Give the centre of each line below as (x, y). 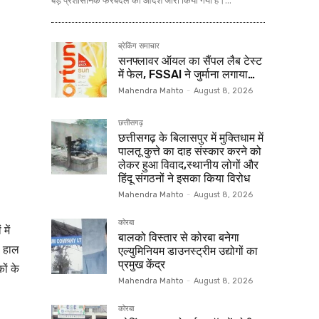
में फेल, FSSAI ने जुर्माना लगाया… (187, 75)
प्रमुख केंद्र (142, 265)
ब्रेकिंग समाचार (139, 46)
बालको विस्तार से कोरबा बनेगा (179, 238)
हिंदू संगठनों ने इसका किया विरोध (184, 179)
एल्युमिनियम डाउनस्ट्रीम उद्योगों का (188, 251)
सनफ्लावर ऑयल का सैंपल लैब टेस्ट (190, 61)
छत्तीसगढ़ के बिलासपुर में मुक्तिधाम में (191, 138)
